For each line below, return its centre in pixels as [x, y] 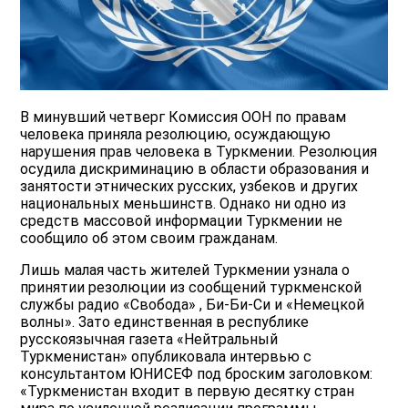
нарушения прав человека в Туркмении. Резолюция [199, 152]
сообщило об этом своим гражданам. [149, 239]
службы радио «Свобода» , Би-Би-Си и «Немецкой [193, 305]
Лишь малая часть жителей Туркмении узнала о [185, 270]
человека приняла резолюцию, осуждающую [176, 135]
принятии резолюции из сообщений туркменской [191, 288]
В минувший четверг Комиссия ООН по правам [184, 117]
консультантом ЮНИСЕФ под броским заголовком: [197, 374]
